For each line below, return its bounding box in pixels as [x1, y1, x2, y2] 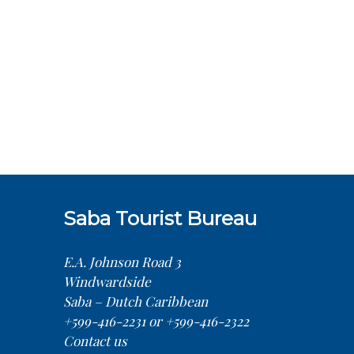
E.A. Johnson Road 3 [63, 253, 181, 270]
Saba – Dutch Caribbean [63, 292, 208, 310]
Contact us [63, 332, 127, 349]
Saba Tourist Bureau [63, 206, 257, 230]
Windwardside [63, 273, 151, 290]
